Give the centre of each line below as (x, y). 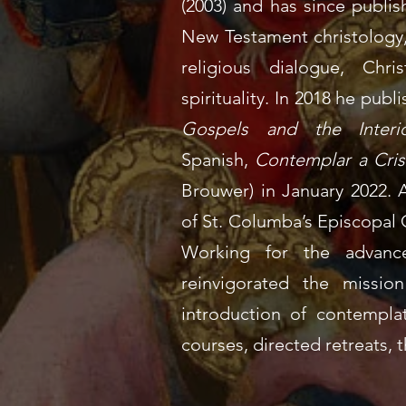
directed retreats (320, 344)
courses (213, 344)
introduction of (249, 314)
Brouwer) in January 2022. (286, 190)
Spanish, (218, 159)
